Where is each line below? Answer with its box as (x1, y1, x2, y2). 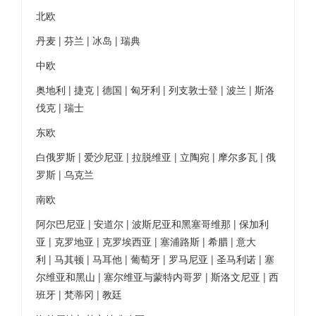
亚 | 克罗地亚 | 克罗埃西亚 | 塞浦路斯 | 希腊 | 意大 (36, 234, 256, 248)
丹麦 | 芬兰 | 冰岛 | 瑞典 (36, 33, 140, 47)
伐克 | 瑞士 (36, 100, 84, 114)
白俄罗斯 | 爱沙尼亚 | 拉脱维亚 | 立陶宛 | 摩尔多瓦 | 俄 (36, 150, 276, 164)
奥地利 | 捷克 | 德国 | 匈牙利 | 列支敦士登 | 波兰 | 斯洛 (36, 83, 274, 97)
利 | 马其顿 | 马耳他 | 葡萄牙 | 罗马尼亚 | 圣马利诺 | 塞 (36, 252, 274, 266)
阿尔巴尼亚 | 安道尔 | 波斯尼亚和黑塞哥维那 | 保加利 (36, 217, 269, 231)
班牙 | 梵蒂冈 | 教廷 (36, 287, 122, 301)
